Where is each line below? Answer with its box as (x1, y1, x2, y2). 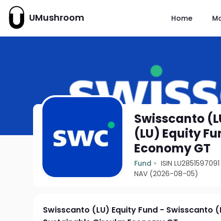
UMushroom (29, 11, 84, 24)
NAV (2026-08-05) (134, 169, 199, 179)
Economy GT (134, 140, 211, 156)
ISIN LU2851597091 (161, 158, 220, 168)
